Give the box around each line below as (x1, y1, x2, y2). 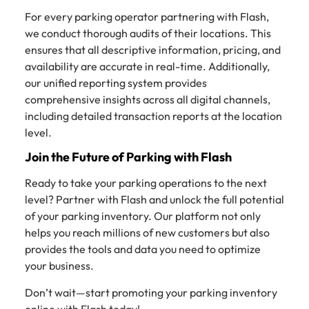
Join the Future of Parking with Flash (25, 149, 232, 166)
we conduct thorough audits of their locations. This (25, 26, 271, 40)
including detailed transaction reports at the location (25, 108, 282, 123)
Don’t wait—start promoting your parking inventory (25, 285, 277, 299)
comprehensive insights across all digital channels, (25, 92, 270, 106)
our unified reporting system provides (25, 75, 207, 90)
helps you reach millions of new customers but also (25, 226, 270, 240)
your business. (25, 259, 94, 273)
